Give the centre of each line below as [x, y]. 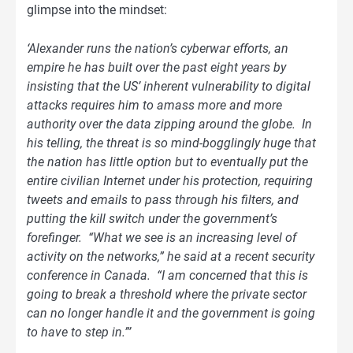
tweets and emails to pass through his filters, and [163, 199]
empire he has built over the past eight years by [156, 67]
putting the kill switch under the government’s [152, 218]
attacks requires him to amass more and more [154, 105]
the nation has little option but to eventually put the [167, 162]
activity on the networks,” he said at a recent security [171, 256]
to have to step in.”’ [79, 332]
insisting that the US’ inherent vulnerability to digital [169, 86]
